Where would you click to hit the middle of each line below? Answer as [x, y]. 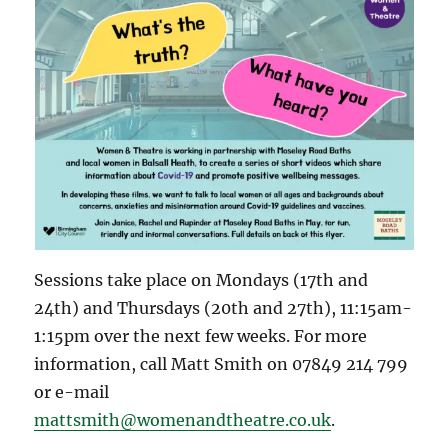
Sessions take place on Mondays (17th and [201, 279]
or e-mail [72, 391]
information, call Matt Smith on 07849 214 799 [221, 363]
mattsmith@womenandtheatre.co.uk [183, 419]
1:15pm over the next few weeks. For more [201, 335]
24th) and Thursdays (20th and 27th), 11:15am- [223, 307]
